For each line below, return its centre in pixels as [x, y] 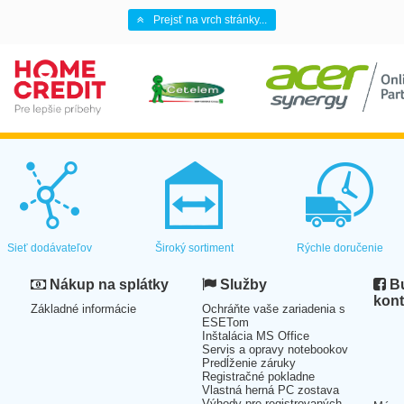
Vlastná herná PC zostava [271, 390]
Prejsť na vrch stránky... [210, 20]
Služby [242, 285]
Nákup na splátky [107, 285]
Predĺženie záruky [249, 363]
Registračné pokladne [258, 377]
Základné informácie [83, 309]
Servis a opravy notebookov [275, 350]
